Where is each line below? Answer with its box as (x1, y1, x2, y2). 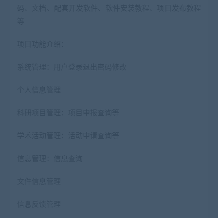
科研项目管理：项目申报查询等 (17, 107, 119, 117)
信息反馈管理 (17, 199, 61, 209)
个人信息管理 (17, 84, 61, 94)
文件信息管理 (17, 176, 61, 186)
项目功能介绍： (17, 38, 68, 49)
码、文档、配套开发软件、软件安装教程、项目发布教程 (17, 2, 201, 13)
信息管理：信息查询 (17, 153, 83, 163)
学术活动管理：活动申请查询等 (17, 130, 119, 140)
